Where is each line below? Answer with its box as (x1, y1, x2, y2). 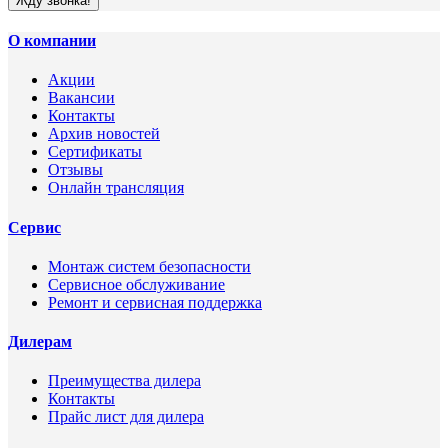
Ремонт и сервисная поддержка (48, 293, 262, 311)
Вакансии (48, 89, 115, 107)
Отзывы (48, 161, 103, 179)
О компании (8, 32, 96, 50)
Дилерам (8, 333, 72, 351)
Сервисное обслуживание (48, 275, 225, 293)
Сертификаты (48, 143, 142, 161)
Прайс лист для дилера (48, 408, 204, 426)
